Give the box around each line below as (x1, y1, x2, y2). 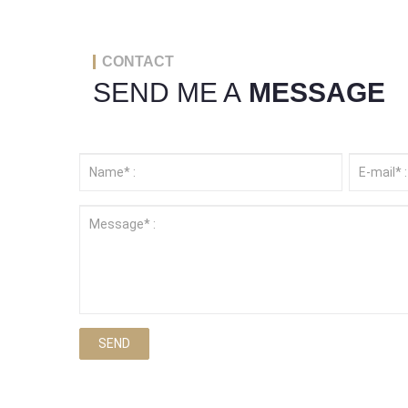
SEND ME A (93, 77, 241, 107)
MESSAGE (241, 77, 385, 107)
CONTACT (102, 54, 174, 69)
